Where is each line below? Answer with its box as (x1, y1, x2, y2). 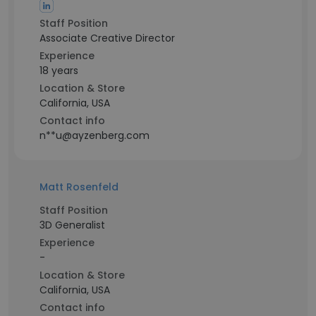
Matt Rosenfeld (39, 180, 119, 194)
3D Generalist (39, 218, 105, 232)
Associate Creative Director (39, 31, 175, 45)
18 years (39, 63, 78, 78)
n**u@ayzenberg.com (39, 128, 150, 142)
